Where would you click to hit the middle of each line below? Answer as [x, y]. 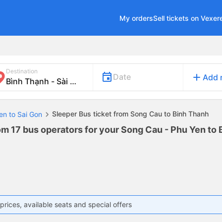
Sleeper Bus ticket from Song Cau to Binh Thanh [130, 114]
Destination [22, 71]
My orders [136, 18]
